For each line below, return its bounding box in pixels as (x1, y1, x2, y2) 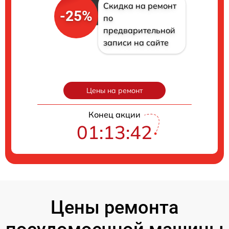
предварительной (103, 25, 175, 36)
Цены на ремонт (86, 86, 143, 96)
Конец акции (88, 109, 141, 120)
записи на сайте (103, 37, 169, 48)
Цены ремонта (51, 197, 178, 219)
